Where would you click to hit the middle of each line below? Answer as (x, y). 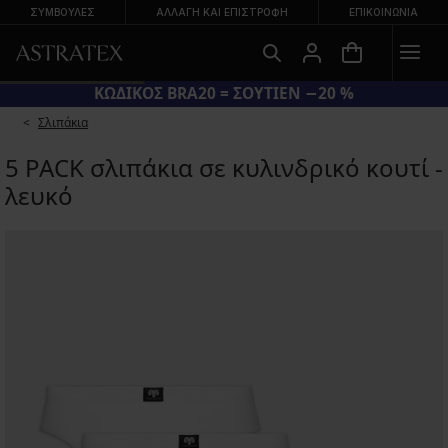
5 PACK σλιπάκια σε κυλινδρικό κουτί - (224, 167)
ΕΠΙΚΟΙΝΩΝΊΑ (383, 12)
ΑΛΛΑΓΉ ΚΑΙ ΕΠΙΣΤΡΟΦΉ (222, 12)
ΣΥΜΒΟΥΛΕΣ (62, 12)
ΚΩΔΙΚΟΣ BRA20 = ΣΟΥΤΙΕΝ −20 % (224, 93)
